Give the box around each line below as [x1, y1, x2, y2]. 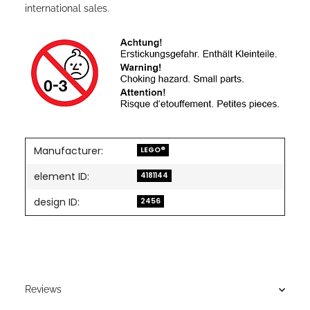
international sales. [25, 3, 109, 15]
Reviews [25, 284, 62, 295]
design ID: [34, 195, 80, 210]
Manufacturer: [34, 144, 103, 158]
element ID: [34, 170, 89, 184]
